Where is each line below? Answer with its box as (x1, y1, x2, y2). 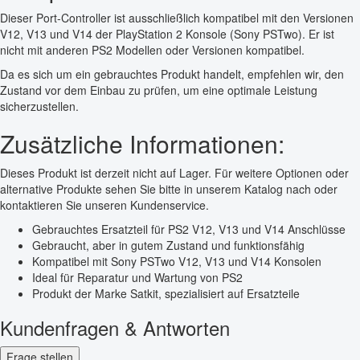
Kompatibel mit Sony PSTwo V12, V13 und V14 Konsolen (32, 253, 321, 270)
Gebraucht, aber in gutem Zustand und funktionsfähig (32, 237, 305, 254)
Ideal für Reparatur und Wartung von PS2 (32, 269, 243, 286)
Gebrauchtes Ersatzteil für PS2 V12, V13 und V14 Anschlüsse (32, 221, 346, 238)
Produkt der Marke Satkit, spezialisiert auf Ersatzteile (32, 285, 300, 302)
